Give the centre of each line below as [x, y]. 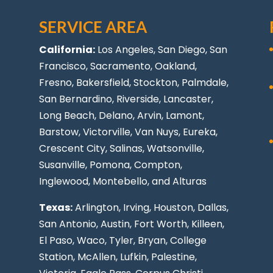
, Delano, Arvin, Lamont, [150, 115]
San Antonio [68, 224]
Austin [115, 224]
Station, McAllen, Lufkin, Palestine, [118, 257]
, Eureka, [198, 132]
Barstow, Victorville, [87, 132]
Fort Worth [161, 224]
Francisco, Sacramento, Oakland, [118, 66]
